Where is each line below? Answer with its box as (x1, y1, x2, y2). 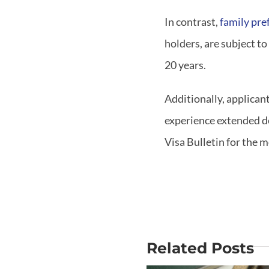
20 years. (164, 58, 208, 72)
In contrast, (164, 15, 220, 29)
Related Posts (147, 238, 254, 257)
